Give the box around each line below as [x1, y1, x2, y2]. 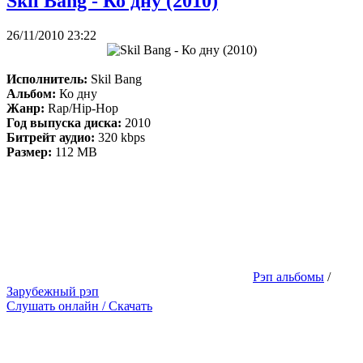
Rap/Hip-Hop [45, 101, 118, 116]
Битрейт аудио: [6, 130, 98, 145]
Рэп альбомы [253, 270, 324, 284]
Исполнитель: [6, 72, 88, 87]
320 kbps [98, 130, 145, 145]
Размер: [6, 145, 52, 160]
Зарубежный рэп [6, 284, 99, 299]
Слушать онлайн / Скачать [6, 299, 152, 314]
